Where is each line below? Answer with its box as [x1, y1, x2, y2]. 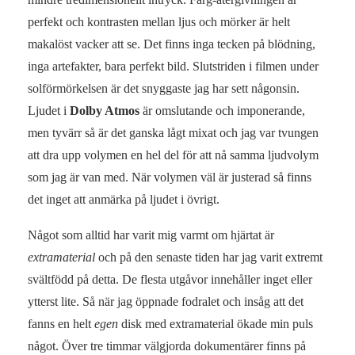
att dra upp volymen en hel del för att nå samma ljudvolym [28, 147, 319, 162]
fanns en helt [28, 316, 94, 330]
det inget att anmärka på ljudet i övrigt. [28, 192, 219, 206]
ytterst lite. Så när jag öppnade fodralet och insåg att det [28, 294, 303, 308]
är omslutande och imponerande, [139, 103, 305, 117]
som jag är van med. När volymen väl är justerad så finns [28, 170, 311, 184]
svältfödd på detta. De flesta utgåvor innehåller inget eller [28, 272, 312, 286]
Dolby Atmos [70, 103, 139, 117]
